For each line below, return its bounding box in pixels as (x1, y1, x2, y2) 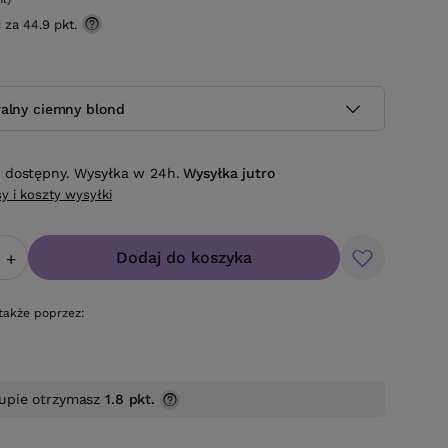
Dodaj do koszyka (116, 248, 252, 268)
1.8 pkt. (105, 391, 155, 408)
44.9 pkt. (23, 17, 77, 32)
